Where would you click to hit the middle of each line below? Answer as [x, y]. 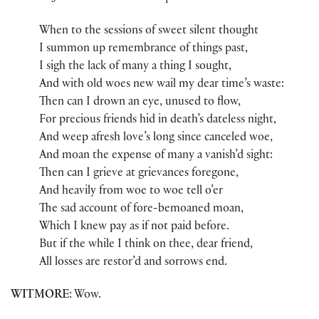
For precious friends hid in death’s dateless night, [158, 120]
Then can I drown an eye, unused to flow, [140, 103]
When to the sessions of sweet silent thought [149, 31]
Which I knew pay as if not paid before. [134, 227]
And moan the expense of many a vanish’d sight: [156, 156]
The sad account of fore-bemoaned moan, [141, 209]
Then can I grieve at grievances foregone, [139, 174]
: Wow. [85, 296]
